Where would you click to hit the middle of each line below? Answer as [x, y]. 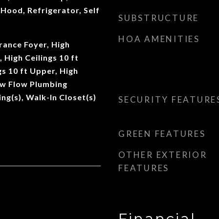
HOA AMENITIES [159, 39]
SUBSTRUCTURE [159, 18]
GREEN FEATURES [162, 134]
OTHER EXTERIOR [163, 155]
